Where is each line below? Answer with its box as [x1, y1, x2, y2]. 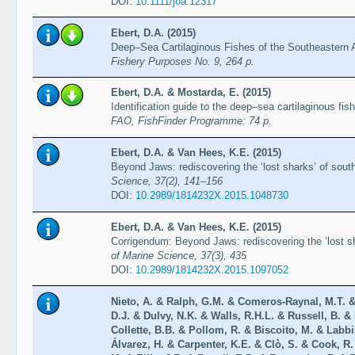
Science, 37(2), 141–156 [110, 175, 223, 188]
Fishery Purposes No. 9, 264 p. [110, 55, 254, 67]
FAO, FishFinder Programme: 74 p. [110, 115, 272, 128]
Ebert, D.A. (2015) [110, 26, 196, 39]
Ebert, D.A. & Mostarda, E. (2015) [110, 86, 271, 99]
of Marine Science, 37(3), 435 [110, 249, 246, 261]
